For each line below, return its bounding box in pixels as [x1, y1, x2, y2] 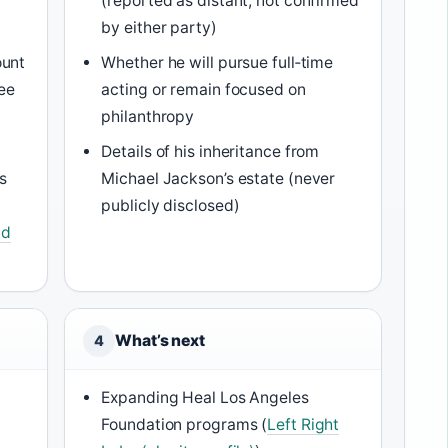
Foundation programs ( [101, 414, 268, 434]
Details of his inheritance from [101, 141, 320, 161]
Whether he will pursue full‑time [101, 52, 334, 72]
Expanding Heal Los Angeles [101, 387, 309, 407]
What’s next [115, 330, 205, 350]
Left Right [267, 414, 340, 434]
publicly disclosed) [101, 195, 240, 215]
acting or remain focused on [101, 79, 306, 99]
